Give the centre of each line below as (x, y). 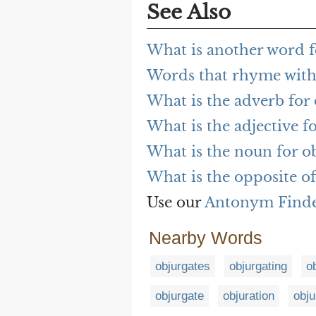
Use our (176, 203)
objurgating (258, 267)
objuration (249, 296)
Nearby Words (206, 238)
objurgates (183, 267)
